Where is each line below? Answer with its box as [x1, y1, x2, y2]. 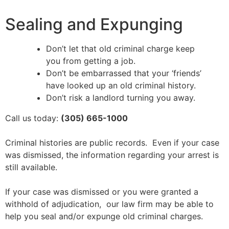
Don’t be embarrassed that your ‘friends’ [46, 68, 201, 78]
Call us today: [5, 113, 61, 123]
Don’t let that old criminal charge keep [46, 43, 195, 54]
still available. [5, 162, 57, 172]
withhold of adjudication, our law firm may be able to [5, 199, 214, 209]
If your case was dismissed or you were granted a [5, 187, 198, 197]
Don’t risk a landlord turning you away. [46, 93, 195, 103]
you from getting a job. [46, 56, 135, 66]
